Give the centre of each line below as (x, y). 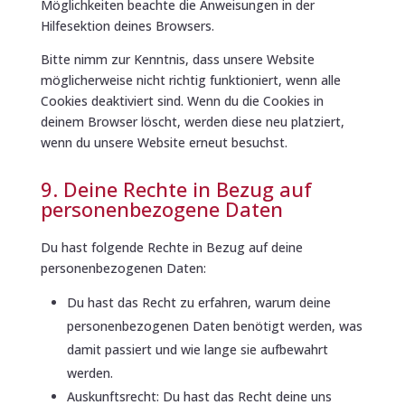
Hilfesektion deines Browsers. (127, 25)
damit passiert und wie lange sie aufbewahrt (197, 349)
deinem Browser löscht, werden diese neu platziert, (192, 121)
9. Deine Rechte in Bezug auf (176, 188)
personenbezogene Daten (161, 208)
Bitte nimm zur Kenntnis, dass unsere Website (177, 59)
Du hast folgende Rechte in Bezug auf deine (171, 247)
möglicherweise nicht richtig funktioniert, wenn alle (190, 80)
